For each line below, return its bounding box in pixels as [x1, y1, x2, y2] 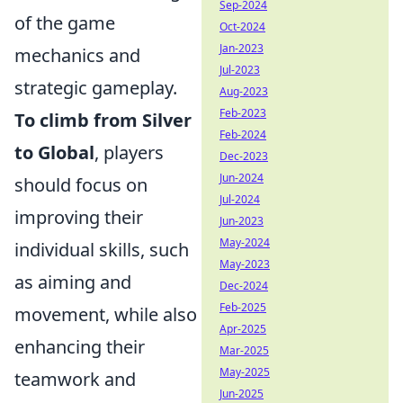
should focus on [14, 173, 148, 197]
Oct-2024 [219, 19, 265, 34]
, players [94, 140, 164, 165]
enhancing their [14, 335, 145, 359]
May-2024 [219, 235, 270, 250]
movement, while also [14, 302, 197, 327]
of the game [14, 11, 115, 35]
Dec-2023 [219, 148, 268, 164]
